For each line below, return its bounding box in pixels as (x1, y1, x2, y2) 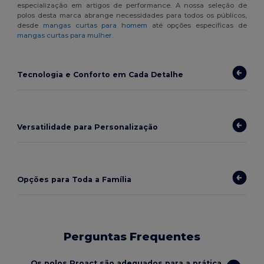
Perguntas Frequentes (64, 230, 200, 244)
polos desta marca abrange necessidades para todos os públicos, (17, 11, 247, 20)
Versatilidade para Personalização (17, 122, 159, 131)
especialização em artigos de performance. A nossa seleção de (17, 1, 247, 10)
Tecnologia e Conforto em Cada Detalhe (17, 70, 184, 79)
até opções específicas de (147, 21, 247, 30)
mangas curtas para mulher (17, 31, 113, 40)
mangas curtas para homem (42, 21, 147, 30)
